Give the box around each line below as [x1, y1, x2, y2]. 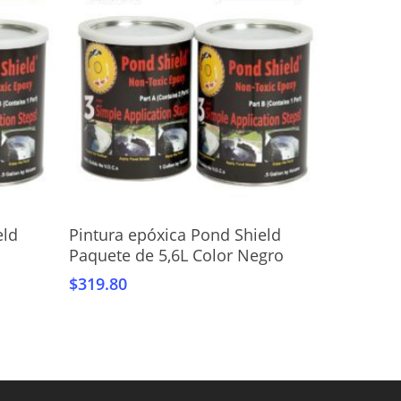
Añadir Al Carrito [152, 217, 253, 235]
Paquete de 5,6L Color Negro [69, 243, 285, 266]
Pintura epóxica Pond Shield [69, 223, 282, 245]
